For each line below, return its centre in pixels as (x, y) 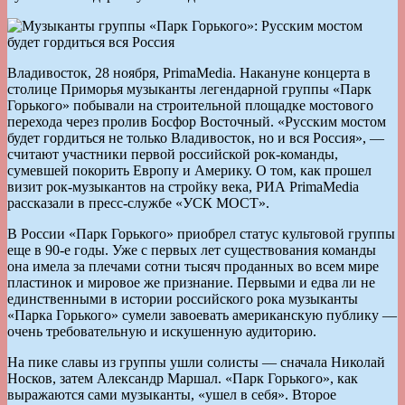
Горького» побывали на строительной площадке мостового (190, 105)
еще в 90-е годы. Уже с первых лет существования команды (192, 250)
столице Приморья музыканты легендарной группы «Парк (189, 89)
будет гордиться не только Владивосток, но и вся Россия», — (196, 137)
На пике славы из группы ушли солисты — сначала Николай (196, 362)
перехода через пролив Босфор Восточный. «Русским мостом (197, 121)
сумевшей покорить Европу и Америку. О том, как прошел (189, 170)
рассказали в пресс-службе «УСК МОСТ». (138, 202)
